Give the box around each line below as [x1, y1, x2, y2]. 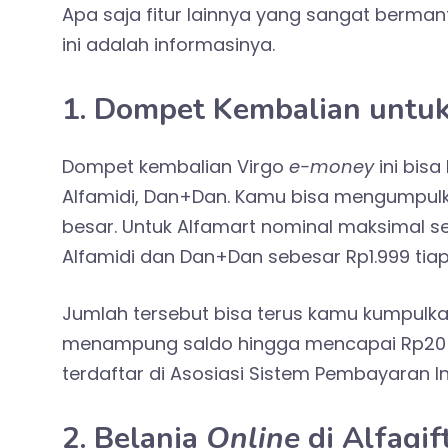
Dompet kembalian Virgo [62, 154, 289, 180]
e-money [289, 154, 374, 180]
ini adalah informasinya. [62, 32, 275, 58]
